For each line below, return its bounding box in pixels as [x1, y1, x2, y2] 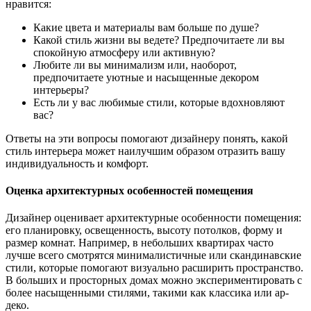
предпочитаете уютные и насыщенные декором [33, 71, 259, 83]
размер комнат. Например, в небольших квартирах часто [6, 237, 274, 249]
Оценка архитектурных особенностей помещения [6, 185, 253, 197]
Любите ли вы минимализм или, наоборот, [33, 58, 237, 71]
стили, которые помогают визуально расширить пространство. [6, 262, 303, 274]
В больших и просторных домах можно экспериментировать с [6, 274, 302, 287]
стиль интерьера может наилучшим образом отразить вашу [6, 144, 285, 157]
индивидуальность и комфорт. [6, 157, 149, 169]
